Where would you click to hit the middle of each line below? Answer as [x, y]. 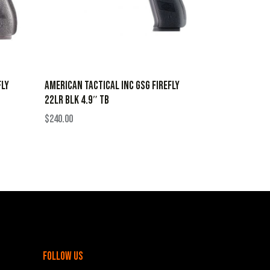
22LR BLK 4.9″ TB [77, 100]
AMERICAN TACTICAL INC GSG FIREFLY [112, 86]
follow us [63, 256]
